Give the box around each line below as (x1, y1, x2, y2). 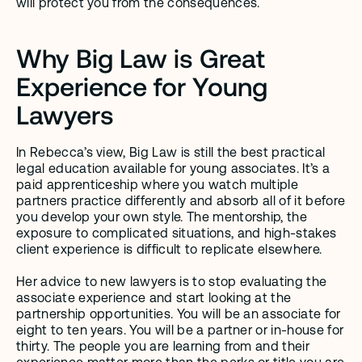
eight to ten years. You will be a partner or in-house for (16, 322, 344, 338)
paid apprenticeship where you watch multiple (16, 177, 299, 192)
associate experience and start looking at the (16, 290, 292, 305)
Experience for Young (16, 70, 267, 101)
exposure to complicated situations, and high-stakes (16, 225, 337, 241)
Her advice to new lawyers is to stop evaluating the (16, 274, 327, 289)
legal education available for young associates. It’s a (16, 161, 330, 176)
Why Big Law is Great (16, 42, 265, 73)
